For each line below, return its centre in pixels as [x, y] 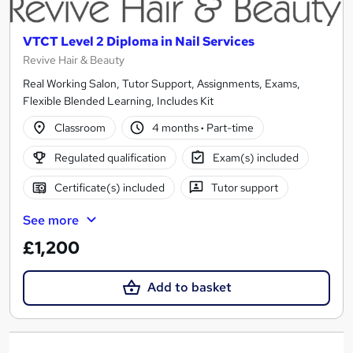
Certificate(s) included [109, 187]
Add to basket [189, 288]
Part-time [229, 127]
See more [51, 221]
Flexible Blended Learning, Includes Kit [118, 101]
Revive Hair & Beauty [74, 60]
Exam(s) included [256, 157]
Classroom [80, 127]
